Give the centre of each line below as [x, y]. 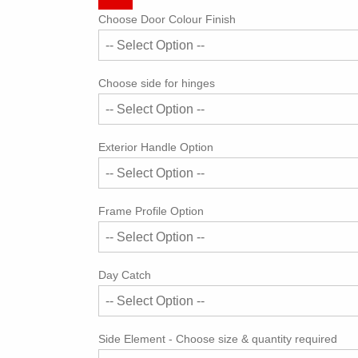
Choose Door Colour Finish [167, 19]
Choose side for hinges [156, 83]
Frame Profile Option [151, 211]
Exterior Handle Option [155, 147]
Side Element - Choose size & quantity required [217, 339]
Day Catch [124, 275]
